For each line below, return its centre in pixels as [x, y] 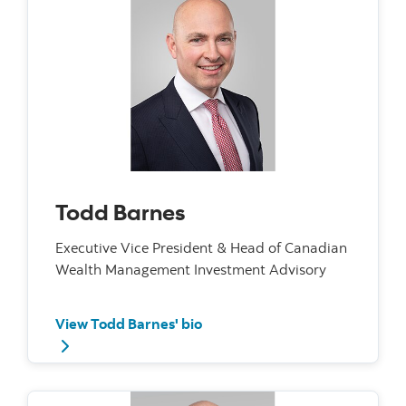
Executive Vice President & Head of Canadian [201, 248]
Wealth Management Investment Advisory [191, 270]
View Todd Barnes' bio [129, 324]
